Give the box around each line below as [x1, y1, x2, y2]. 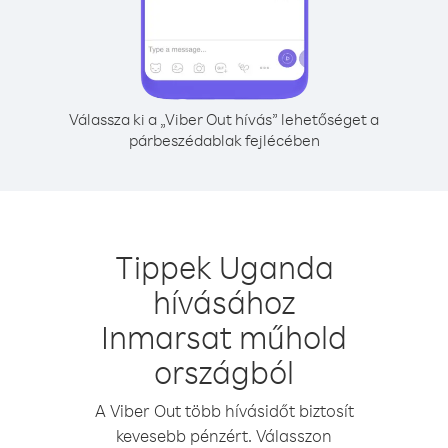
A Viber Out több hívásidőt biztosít [94, 400, 354, 421]
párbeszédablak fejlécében [128, 130, 320, 150]
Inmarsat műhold [101, 316, 347, 357]
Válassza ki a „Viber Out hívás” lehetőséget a [69, 109, 379, 129]
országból [154, 351, 294, 392]
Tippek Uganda [114, 246, 334, 287]
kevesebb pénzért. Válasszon [116, 425, 332, 446]
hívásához [153, 281, 295, 322]
